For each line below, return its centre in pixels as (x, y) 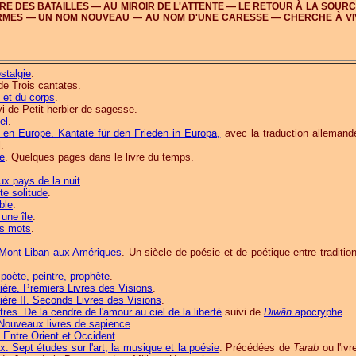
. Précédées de (257, 348)
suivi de (243, 312)
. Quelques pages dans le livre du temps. (99, 157)
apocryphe (317, 312)
